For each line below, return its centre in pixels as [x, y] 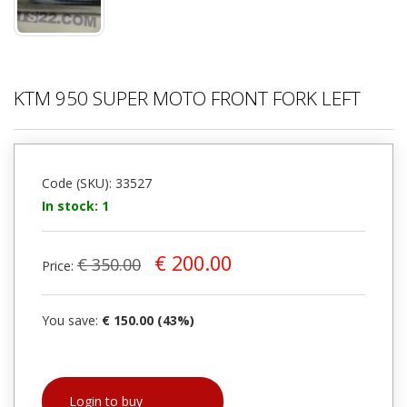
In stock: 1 [75, 205]
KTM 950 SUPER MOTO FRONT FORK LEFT [187, 98]
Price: [60, 265]
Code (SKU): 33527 [97, 183]
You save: [72, 320]
